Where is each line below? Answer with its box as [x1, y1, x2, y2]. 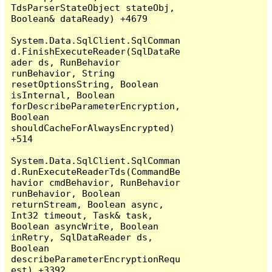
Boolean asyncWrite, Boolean [11, 220, 159, 231]
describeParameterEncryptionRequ [11, 253, 181, 264]
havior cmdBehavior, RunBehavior [11, 177, 181, 188]
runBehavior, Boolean [11, 188, 121, 199]
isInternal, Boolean [11, 89, 115, 100]
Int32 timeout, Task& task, [11, 209, 154, 220]
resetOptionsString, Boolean [11, 78, 159, 89]
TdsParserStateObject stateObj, [11, 2, 175, 13]
